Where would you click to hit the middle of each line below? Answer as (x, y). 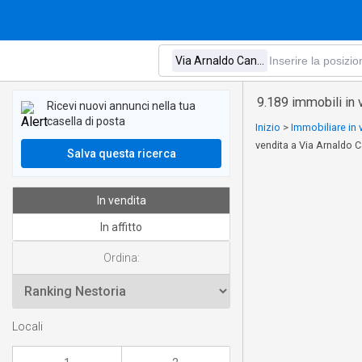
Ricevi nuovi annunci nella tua (121, 106)
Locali (27, 327)
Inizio (268, 127)
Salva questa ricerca (121, 154)
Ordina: (121, 258)
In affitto (121, 227)
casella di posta (86, 121)
